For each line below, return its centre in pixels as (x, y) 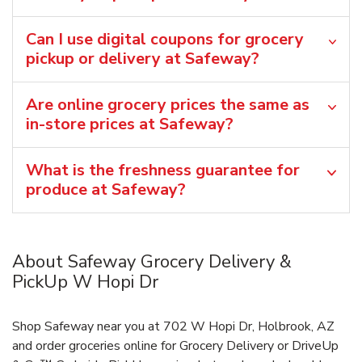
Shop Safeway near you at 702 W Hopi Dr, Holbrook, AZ (173, 327)
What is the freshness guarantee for (163, 170)
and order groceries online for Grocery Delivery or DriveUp (175, 346)
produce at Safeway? (106, 190)
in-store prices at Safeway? (130, 124)
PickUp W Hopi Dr (85, 282)
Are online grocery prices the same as (168, 105)
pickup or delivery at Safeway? (143, 59)
